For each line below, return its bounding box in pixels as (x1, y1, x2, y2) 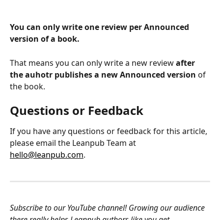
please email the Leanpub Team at (10, 137, 138, 149)
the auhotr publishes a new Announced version (10, 69, 196, 80)
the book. (10, 81, 45, 92)
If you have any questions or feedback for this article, (10, 126, 209, 137)
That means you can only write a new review (10, 57, 176, 68)
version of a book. (10, 33, 80, 45)
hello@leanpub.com (10, 149, 83, 161)
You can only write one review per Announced (10, 22, 191, 33)
